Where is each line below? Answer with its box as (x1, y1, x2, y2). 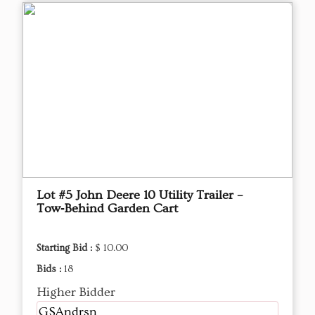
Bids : (37, 264, 64, 276)
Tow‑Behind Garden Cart (37, 201, 178, 217)
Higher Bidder (37, 285, 115, 300)
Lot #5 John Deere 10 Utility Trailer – (37, 188, 243, 203)
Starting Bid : (37, 243, 95, 255)
